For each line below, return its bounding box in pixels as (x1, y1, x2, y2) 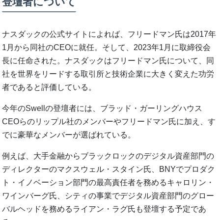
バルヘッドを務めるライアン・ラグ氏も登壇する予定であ (2, 205, 207, 214)
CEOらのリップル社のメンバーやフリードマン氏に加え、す (2, 117, 216, 126)
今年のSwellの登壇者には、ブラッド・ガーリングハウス (2, 104, 203, 113)
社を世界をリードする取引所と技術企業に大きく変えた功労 (2, 70, 215, 79)
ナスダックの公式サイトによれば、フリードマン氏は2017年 (2, 30, 217, 39)
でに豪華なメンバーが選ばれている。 (2, 131, 136, 139)
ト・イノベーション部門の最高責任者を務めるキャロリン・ (2, 178, 215, 187)
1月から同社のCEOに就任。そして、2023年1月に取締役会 (2, 43, 211, 52)
